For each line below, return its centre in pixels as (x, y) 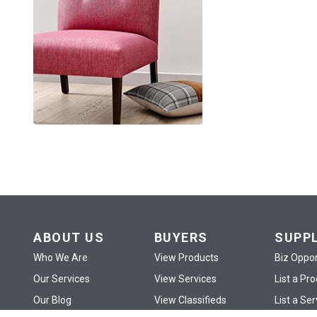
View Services (185, 279)
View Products (186, 258)
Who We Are (61, 258)
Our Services (62, 279)
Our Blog (53, 300)
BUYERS (181, 238)
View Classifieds (190, 300)
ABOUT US (69, 238)
